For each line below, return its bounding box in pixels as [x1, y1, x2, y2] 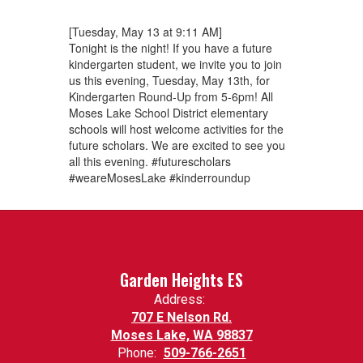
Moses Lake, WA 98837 [110, 327, 253, 343]
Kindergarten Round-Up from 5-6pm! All [68, 88, 273, 105]
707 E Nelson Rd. [131, 309, 232, 325]
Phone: [117, 344, 156, 361]
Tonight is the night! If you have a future [68, 39, 272, 56]
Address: [154, 291, 205, 307]
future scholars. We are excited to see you [68, 136, 285, 153]
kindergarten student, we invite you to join [68, 55, 282, 72]
